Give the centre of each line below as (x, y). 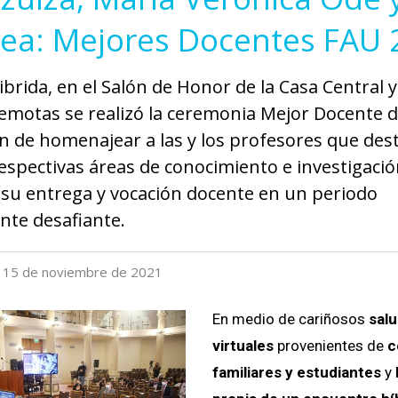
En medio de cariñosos (290, 318)
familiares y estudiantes (296, 372)
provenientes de (328, 345)
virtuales (243, 345)
